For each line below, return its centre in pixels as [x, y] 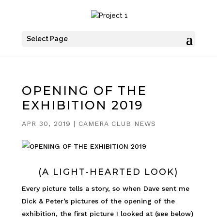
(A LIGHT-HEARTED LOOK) [108, 172]
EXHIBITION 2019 [82, 105]
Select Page [47, 39]
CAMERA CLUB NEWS [117, 124]
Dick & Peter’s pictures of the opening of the [98, 201]
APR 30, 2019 [46, 124]
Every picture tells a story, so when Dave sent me [105, 188]
